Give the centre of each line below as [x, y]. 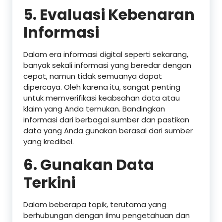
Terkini [49, 183]
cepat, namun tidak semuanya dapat [93, 76]
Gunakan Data [97, 165]
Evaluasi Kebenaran [117, 15]
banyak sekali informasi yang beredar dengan [107, 65]
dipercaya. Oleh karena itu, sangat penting [102, 87]
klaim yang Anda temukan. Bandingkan [94, 109]
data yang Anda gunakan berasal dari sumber [108, 131]
